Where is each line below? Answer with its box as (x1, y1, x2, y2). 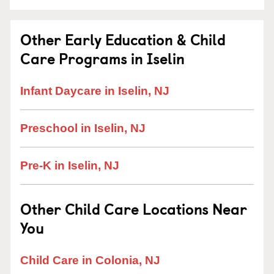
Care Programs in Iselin (20, 47, 185, 69)
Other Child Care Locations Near (20, 198, 247, 220)
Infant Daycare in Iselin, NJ (20, 84, 169, 97)
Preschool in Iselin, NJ (20, 122, 146, 135)
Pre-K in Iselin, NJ (20, 159, 119, 172)
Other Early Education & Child (20, 28, 226, 50)
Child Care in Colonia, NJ (20, 254, 160, 267)
